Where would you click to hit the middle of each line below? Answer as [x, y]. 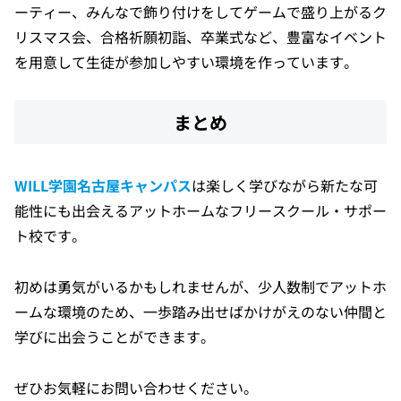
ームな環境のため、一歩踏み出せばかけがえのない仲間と [200, 312]
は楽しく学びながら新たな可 [285, 186]
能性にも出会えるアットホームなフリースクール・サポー [200, 211]
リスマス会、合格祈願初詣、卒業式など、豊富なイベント [200, 37]
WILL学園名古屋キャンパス [103, 186]
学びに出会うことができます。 [115, 337]
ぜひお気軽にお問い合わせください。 [136, 387]
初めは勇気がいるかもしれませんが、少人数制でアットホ [200, 287]
